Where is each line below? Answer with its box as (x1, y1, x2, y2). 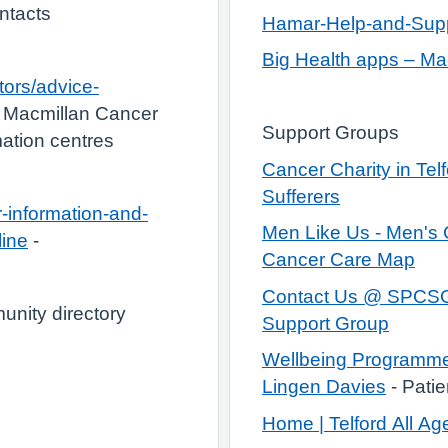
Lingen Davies (262, 377, 386, 396)
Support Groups (262, 123, 404, 142)
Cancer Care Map (262, 250, 415, 269)
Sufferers (262, 186, 340, 206)
